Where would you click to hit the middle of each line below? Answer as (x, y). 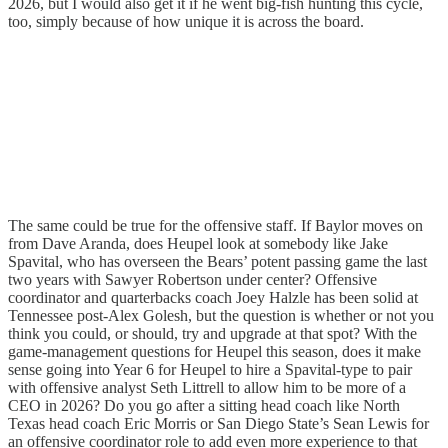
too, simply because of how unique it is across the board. (186, 22)
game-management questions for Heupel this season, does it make (214, 352)
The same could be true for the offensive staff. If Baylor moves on (215, 226)
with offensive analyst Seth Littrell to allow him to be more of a (207, 388)
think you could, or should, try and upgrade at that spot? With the (212, 334)
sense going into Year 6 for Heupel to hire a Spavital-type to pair (210, 370)
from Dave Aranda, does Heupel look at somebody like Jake (198, 244)
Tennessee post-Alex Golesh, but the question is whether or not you (221, 316)
